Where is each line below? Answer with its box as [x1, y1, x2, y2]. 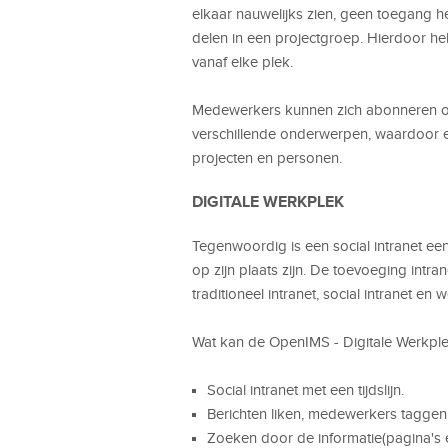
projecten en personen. [192, 149, 342, 166]
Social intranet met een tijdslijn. [207, 381, 404, 398]
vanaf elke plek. [192, 53, 297, 70]
